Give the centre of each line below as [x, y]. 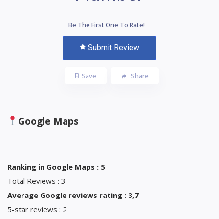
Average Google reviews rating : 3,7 [73, 195]
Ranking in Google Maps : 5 [56, 166]
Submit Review [114, 47]
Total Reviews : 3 [36, 181]
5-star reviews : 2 [37, 209]
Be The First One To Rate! [106, 25]
